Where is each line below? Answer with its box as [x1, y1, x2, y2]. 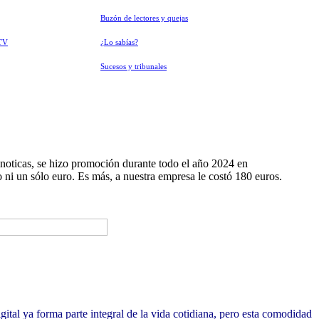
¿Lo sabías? [100, 38, 138, 46]
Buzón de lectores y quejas [100, 14, 188, 22]
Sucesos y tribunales [100, 63, 167, 70]
